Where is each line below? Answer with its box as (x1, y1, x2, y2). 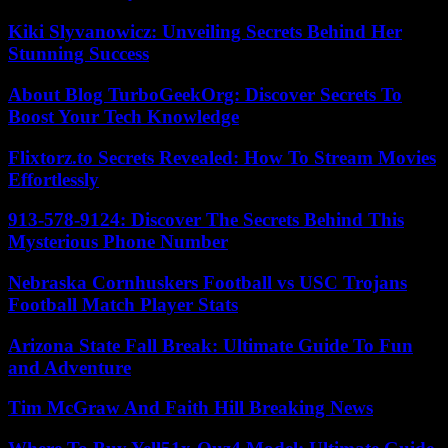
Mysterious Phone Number (8, 231, 228, 253)
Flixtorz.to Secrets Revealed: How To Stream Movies (8, 146, 436, 168)
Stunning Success (8, 43, 149, 65)
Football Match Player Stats (8, 294, 238, 316)
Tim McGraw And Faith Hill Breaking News (8, 397, 373, 419)
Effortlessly (8, 168, 99, 190)
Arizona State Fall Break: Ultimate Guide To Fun (8, 334, 413, 356)
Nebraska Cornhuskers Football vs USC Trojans (8, 272, 407, 294)
